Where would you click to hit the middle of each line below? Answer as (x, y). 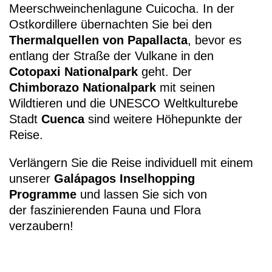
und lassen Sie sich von (142, 194)
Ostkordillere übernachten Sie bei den (110, 24)
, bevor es (215, 40)
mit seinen (187, 87)
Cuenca (63, 119)
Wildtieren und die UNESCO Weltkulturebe (124, 103)
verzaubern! (41, 226)
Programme (43, 194)
